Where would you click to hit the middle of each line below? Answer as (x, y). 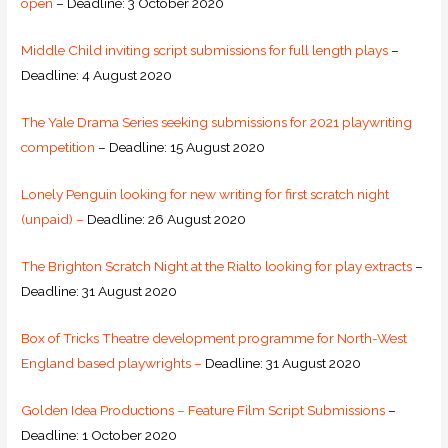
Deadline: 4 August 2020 (97, 75)
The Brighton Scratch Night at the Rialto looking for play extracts (217, 265)
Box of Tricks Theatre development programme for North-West (214, 337)
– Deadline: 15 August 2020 (180, 147)
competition (58, 147)
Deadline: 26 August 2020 (165, 219)
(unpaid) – (53, 219)
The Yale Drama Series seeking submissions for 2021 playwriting (217, 122)
